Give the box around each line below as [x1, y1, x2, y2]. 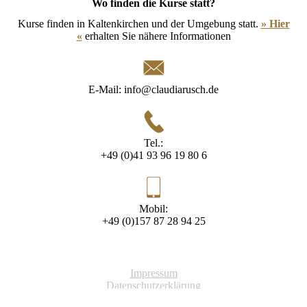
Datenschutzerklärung [106, 279, 201, 291]
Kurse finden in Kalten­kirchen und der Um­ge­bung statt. [17, 17, 261, 29]
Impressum [130, 267, 177, 279]
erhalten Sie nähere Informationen [82, 29, 231, 42]
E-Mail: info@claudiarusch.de [88, 83, 219, 95]
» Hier [260, 17, 290, 29]
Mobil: [139, 202, 168, 214]
